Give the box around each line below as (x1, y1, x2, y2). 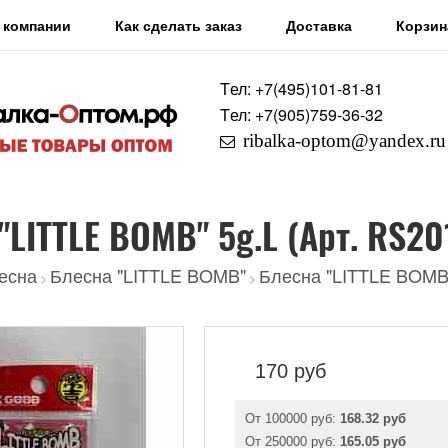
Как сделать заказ (115, 15, 242, 35)
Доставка (286, 15, 352, 35)
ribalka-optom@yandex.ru (243, 130, 446, 151)
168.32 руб (340, 411, 406, 426)
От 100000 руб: (245, 411, 340, 426)
